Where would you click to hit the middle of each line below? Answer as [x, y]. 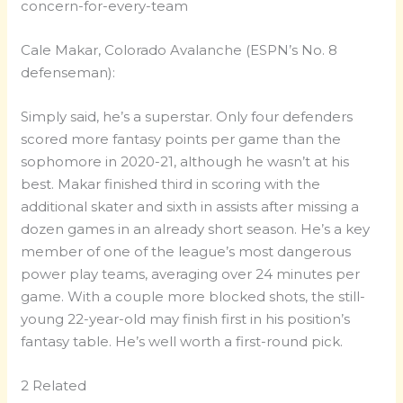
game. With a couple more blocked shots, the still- [193, 297]
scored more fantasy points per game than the [181, 139]
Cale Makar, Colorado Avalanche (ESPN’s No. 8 [179, 50]
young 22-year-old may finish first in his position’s [186, 319]
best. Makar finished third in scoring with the [171, 184]
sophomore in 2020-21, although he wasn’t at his [185, 162]
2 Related [54, 386]
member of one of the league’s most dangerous [186, 252]
